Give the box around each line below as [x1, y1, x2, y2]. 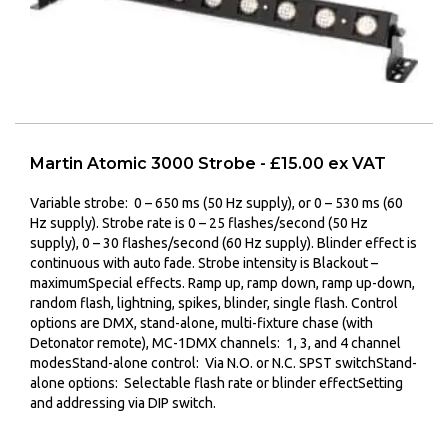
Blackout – [313, 255, 378, 272]
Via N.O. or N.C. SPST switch [205, 355, 376, 372]
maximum [30, 275, 88, 292]
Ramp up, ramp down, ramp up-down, [188, 275, 415, 292]
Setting [358, 375, 403, 392]
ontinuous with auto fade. [37, 255, 198, 272]
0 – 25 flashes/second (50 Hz [188, 215, 368, 232]
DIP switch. [148, 395, 216, 412]
